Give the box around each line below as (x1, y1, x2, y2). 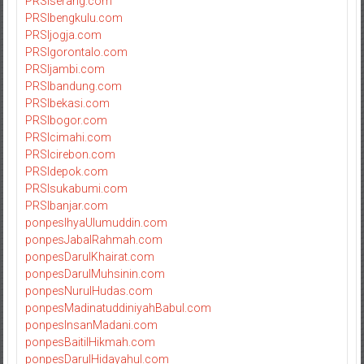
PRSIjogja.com (24, 28, 102, 41)
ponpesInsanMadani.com (24, 318, 158, 331)
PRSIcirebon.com (24, 147, 115, 161)
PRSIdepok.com (24, 164, 108, 178)
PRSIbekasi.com (24, 96, 110, 110)
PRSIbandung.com (24, 79, 122, 93)
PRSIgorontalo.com (24, 45, 128, 58)
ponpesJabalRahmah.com (24, 232, 162, 246)
